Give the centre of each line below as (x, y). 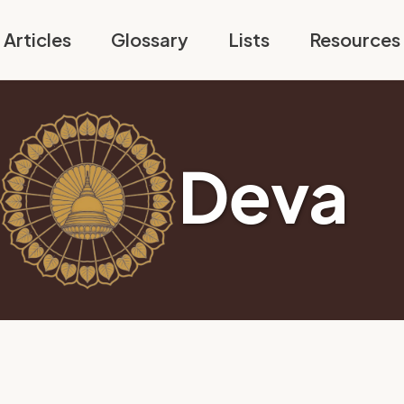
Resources (354, 39)
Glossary (149, 39)
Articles (37, 39)
